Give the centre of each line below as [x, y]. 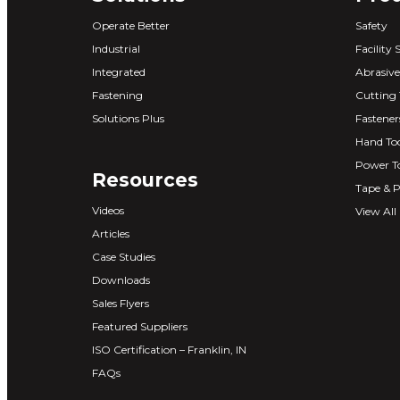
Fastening [117, 95]
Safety [371, 25]
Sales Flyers [121, 303]
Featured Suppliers [140, 326]
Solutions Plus [128, 118]
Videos [108, 210]
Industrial [116, 48]
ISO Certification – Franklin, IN [169, 349]
